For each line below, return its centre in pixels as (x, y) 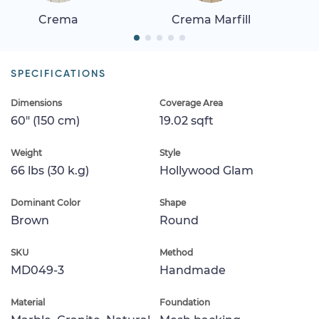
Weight (26, 152)
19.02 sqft (187, 120)
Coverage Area (191, 103)
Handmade (193, 270)
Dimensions (36, 103)
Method (176, 252)
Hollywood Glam (206, 170)
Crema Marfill (211, 19)
